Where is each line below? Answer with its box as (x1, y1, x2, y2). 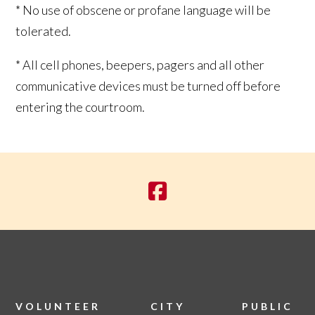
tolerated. (15, 23, 72, 39)
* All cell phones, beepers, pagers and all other (15, 57, 265, 72)
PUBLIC (241, 300, 293, 312)
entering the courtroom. (15, 99, 146, 115)
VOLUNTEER (15, 300, 101, 312)
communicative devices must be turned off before (15, 78, 281, 94)
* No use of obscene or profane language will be (15, 2, 271, 18)
